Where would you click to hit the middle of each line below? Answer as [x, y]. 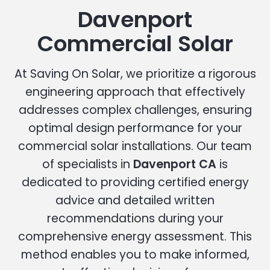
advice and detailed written [135, 200]
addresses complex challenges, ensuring [135, 110]
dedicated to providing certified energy [135, 182]
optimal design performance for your [135, 128]
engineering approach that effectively [135, 92]
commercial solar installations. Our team [135, 146]
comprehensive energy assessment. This [135, 236]
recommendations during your [135, 218]
